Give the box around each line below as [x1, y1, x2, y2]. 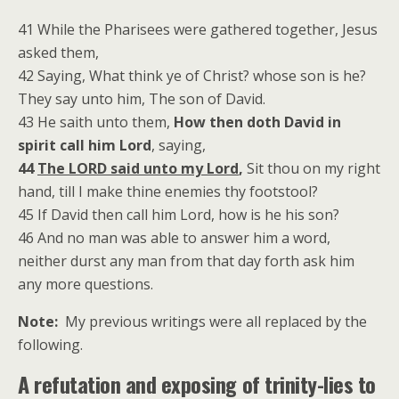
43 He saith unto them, [18, 112, 174, 132]
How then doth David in [174, 112, 341, 132]
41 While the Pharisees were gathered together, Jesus [18, 20, 378, 39]
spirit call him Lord [18, 135, 151, 155]
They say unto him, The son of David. [18, 89, 265, 109]
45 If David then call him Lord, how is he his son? [18, 205, 339, 224]
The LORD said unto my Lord [37, 159, 239, 178]
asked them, [18, 43, 99, 62]
